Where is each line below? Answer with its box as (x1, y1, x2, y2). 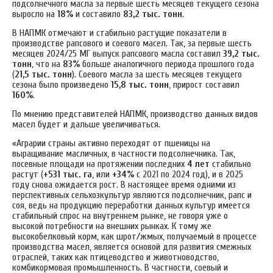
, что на (32, 58, 63, 69)
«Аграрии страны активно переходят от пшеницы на (12, 137, 210, 149)
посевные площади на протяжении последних (12, 158, 187, 169)
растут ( (12, 168, 43, 180)
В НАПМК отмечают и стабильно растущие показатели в (12, 27, 227, 38)
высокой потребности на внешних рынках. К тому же (12, 220, 211, 232)
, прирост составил (169, 79, 239, 90)
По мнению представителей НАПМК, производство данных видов (12, 108, 258, 119)
